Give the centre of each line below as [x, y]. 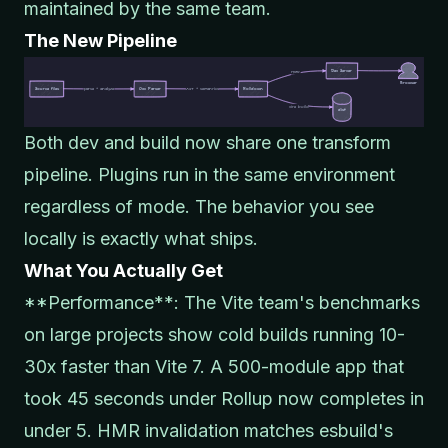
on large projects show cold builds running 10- [214, 334]
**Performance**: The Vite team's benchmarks [222, 302]
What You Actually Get [123, 270]
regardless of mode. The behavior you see [199, 206]
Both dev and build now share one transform [207, 142]
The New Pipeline [100, 40]
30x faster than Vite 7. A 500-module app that [214, 366]
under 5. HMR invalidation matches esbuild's [208, 430]
